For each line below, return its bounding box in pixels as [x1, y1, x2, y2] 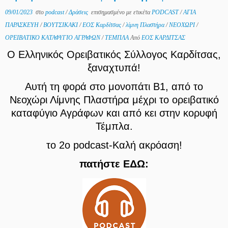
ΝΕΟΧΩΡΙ [169, 21, 196, 28]
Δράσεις [69, 8, 90, 16]
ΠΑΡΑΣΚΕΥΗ [5, 21, 40, 28]
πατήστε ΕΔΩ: [79, 158, 149, 169]
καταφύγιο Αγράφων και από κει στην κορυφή [11, 107, 217, 119]
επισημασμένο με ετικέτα [90, 8, 152, 16]
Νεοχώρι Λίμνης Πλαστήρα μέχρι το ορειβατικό [9, 94, 219, 105]
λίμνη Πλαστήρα [126, 21, 166, 28]
